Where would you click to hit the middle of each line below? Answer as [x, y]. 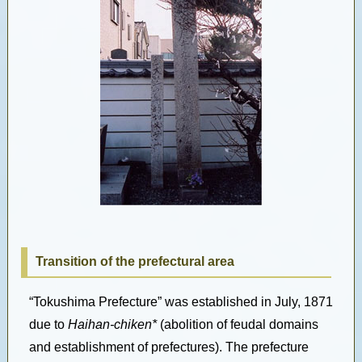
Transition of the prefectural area [135, 261]
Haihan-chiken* [112, 324]
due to [48, 324]
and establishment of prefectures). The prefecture [168, 347]
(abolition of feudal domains [237, 324]
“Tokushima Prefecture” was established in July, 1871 [181, 302]
